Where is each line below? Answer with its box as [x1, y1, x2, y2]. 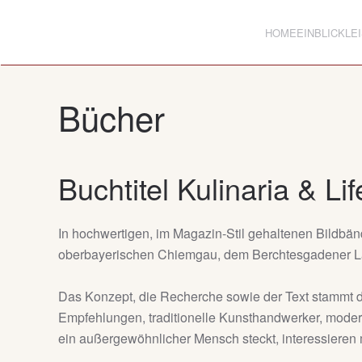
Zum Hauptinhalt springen [28, 28, 177, 47]
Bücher [58, 93, 165, 141]
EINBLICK [297, 24, 345, 40]
